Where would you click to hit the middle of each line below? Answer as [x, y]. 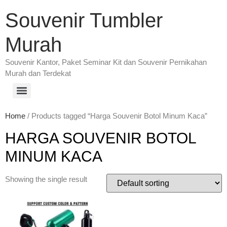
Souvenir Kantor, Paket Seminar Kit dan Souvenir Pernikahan [106, 62]
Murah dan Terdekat [38, 73]
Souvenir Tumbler [84, 20]
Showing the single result [46, 179]
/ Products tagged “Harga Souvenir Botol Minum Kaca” [116, 116]
